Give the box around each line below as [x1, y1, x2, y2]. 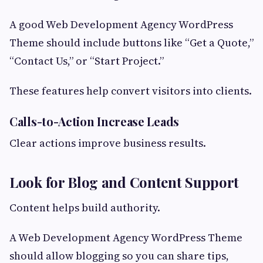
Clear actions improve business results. [9, 135, 206, 150]
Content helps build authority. [9, 200, 160, 215]
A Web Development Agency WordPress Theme [9, 230, 242, 245]
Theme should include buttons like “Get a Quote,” [9, 35, 254, 50]
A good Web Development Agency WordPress [9, 16, 233, 32]
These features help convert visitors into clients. [9, 83, 252, 98]
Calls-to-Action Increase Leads [9, 113, 179, 129]
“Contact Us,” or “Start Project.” [9, 53, 164, 68]
